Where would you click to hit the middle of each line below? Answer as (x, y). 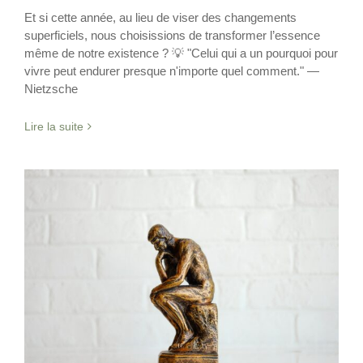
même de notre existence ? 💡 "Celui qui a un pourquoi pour (181, 53)
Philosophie (140, 308)
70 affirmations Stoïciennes (181, 287)
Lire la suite (54, 126)
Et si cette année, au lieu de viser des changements (160, 17)
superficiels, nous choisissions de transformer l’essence (172, 35)
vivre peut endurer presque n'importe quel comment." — (172, 70)
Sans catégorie (214, 308)
